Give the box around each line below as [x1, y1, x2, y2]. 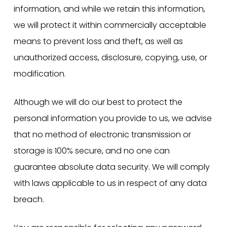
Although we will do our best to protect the [13, 96, 182, 108]
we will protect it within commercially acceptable [13, 19, 206, 31]
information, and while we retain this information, [13, 3, 205, 15]
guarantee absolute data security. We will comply [13, 161, 210, 173]
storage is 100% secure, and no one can [13, 145, 170, 157]
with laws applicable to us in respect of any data [13, 177, 207, 190]
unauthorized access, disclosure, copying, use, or [13, 52, 207, 64]
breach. [13, 194, 44, 206]
